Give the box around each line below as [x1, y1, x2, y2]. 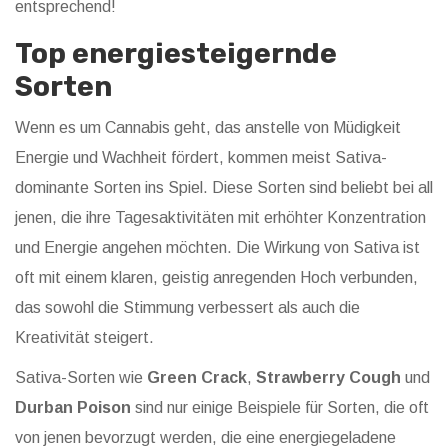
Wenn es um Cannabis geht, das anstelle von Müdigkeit [15, 119, 401, 137]
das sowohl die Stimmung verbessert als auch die [15, 299, 360, 317]
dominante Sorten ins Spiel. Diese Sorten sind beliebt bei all [15, 179, 433, 197]
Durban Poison [15, 399, 131, 417]
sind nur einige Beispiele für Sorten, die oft [131, 399, 429, 417]
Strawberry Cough [256, 369, 401, 387]
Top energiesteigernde [15, 37, 337, 71]
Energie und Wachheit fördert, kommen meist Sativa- [15, 149, 387, 167]
